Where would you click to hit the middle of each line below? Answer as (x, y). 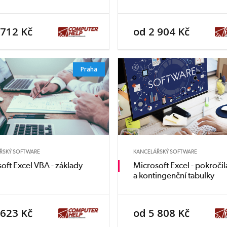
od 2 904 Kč (161, 32)
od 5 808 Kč (161, 213)
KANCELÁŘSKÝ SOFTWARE (165, 151)
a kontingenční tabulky (174, 176)
